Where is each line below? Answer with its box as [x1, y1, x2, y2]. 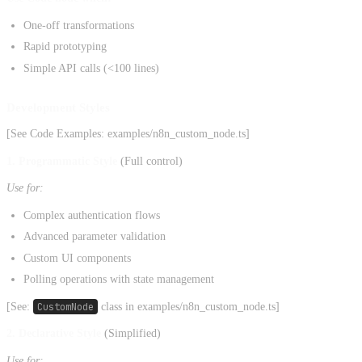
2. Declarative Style [6, 327, 101, 340]
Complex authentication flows [23, 208, 160, 221]
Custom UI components [23, 251, 131, 264]
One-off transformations [23, 19, 134, 32]
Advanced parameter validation [23, 230, 166, 243]
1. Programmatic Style [6, 154, 117, 167]
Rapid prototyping [23, 40, 107, 53]
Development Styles [6, 99, 110, 114]
